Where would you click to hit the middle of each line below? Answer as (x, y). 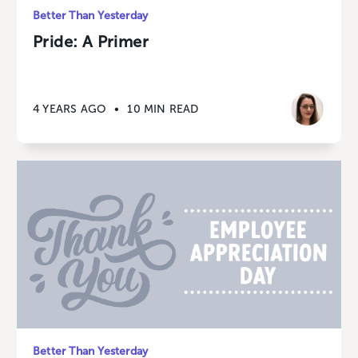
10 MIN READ (163, 109)
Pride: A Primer (91, 42)
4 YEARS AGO (70, 109)
